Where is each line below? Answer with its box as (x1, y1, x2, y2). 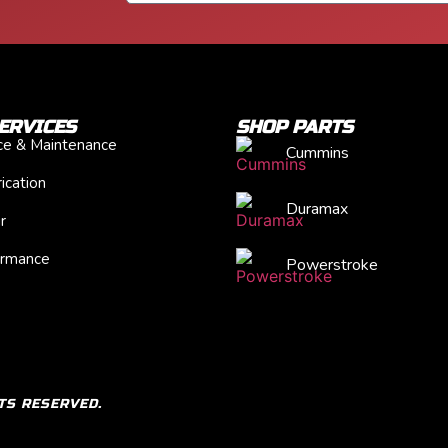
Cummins (286, 141, 349, 164)
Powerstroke (286, 253, 378, 276)
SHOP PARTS (236, 115, 353, 138)
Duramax (286, 197, 348, 220)
